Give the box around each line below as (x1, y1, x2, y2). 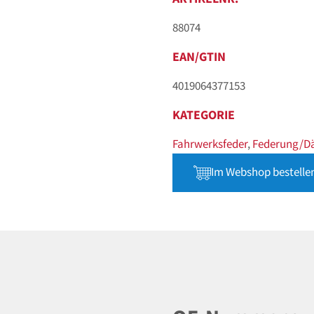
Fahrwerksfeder (172, 136, 247, 152)
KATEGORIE (172, 107, 235, 123)
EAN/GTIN (172, 48, 226, 65)
